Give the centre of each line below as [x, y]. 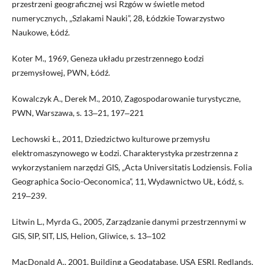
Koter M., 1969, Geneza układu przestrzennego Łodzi [108, 58]
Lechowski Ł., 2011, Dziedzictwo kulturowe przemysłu [111, 138]
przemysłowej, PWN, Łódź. [61, 72]
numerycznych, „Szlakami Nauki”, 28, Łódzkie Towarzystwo [118, 18]
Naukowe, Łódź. [41, 32]
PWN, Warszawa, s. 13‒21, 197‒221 [77, 112]
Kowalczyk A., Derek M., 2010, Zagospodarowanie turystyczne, [126, 98]
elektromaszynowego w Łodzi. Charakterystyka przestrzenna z [125, 153]
